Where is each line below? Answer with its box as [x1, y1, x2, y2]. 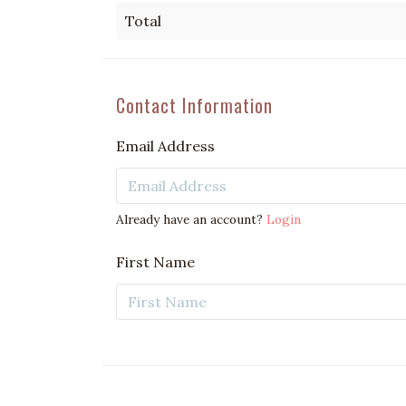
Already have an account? [116, 211, 266, 228]
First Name [116, 253, 195, 272]
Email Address [116, 137, 215, 156]
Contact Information [116, 92, 273, 120]
